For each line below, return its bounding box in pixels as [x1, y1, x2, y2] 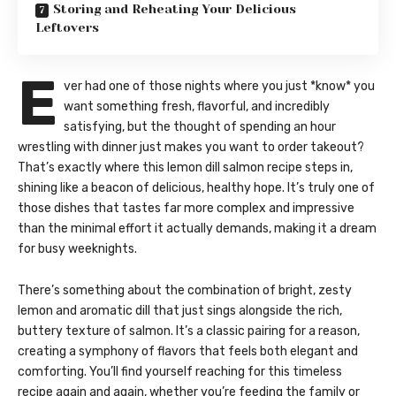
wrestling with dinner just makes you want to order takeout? [18, 140, 364, 156]
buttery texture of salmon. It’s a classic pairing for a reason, [18, 324, 360, 339]
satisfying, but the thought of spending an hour [64, 119, 336, 135]
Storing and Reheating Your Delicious [53, 2, 296, 17]
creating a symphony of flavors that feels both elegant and [18, 344, 358, 360]
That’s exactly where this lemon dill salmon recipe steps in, [18, 160, 353, 176]
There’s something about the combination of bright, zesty [18, 283, 352, 299]
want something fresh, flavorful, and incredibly [64, 99, 330, 115]
